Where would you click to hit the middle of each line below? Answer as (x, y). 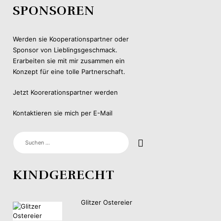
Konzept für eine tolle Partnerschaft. (69, 71)
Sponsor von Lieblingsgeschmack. (65, 50)
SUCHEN (25, 135)
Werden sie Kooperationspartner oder (71, 39)
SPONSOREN (54, 10)
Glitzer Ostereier (107, 202)
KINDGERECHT (64, 175)
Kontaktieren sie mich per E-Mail (63, 113)
